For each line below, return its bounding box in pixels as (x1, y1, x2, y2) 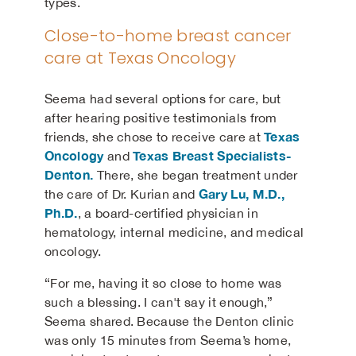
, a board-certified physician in (77, 206, 258, 220)
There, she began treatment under (93, 168, 298, 182)
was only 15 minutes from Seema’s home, (44, 333, 292, 347)
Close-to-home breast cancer (44, 25, 292, 47)
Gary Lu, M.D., (198, 186, 285, 201)
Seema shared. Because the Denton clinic (44, 314, 295, 328)
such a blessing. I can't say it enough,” (44, 295, 273, 309)
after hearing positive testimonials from (44, 110, 277, 125)
